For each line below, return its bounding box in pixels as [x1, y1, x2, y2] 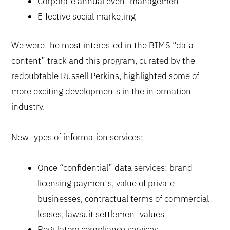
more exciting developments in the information [11, 85, 191, 97]
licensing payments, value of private [37, 178, 175, 189]
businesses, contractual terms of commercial [37, 193, 209, 204]
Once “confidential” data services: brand [37, 162, 193, 174]
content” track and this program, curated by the [11, 54, 196, 66]
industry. [11, 101, 45, 112]
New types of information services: [11, 131, 144, 143]
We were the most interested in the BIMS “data [11, 39, 194, 51]
